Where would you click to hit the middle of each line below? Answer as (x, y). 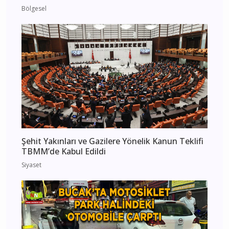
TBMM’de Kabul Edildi (64, 152)
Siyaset (31, 165)
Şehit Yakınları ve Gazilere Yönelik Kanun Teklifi (112, 141)
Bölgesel (34, 8)
